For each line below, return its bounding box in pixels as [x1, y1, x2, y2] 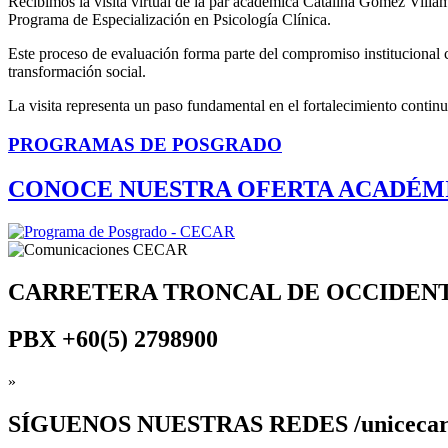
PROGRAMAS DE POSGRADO [8, 134, 282, 156]
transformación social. [8, 63, 146, 81]
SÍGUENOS [8, 410, 137, 437]
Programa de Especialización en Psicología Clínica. [8, 11, 331, 29]
